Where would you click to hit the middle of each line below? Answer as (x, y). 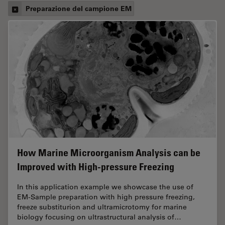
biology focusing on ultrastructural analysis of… (99, 217)
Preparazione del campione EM (79, 9)
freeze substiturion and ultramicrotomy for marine (102, 207)
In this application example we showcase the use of (105, 187)
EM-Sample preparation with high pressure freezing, (106, 197)
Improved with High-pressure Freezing (96, 166)
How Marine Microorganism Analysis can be (109, 152)
